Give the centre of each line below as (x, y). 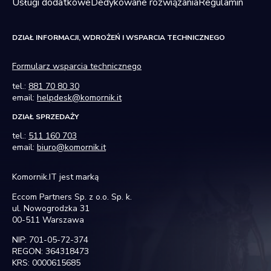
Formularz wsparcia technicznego (77, 66)
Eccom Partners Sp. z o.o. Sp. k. (72, 197)
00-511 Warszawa (48, 220)
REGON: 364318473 (51, 251)
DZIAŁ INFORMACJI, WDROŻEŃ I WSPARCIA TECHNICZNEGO (119, 38)
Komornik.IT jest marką (55, 177)
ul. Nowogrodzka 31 (51, 208)
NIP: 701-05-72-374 (50, 240)
